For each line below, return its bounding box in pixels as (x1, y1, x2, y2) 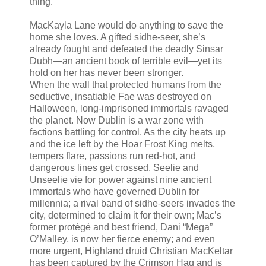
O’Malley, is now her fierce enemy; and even (30, 234, 215, 245)
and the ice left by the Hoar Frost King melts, (30, 139, 215, 150)
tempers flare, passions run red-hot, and (30, 151, 196, 161)
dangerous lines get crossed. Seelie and (30, 163, 199, 173)
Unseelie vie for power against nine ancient (30, 175, 211, 185)
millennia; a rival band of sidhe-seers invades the (30, 198, 235, 209)
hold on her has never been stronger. (30, 68, 183, 78)
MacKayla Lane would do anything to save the (30, 20, 223, 31)
